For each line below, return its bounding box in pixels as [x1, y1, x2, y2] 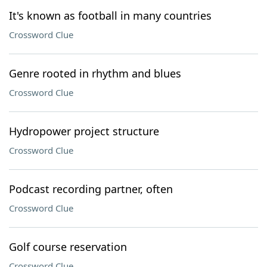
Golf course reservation [9, 240, 127, 254]
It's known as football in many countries [9, 8, 212, 23]
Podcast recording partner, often [9, 182, 173, 196]
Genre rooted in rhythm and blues [9, 66, 181, 80]
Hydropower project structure [9, 124, 159, 138]
